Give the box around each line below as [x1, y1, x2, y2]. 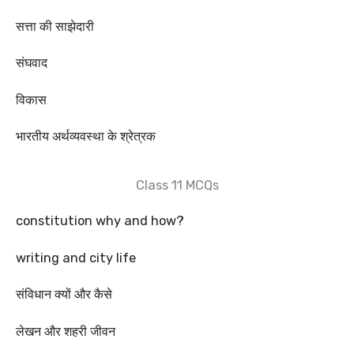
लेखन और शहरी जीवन [16, 323, 115, 339]
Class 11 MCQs [135, 178, 219, 194]
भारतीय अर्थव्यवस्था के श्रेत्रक [16, 128, 159, 144]
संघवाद [16, 55, 47, 71]
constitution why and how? [16, 213, 184, 229]
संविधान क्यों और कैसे [16, 287, 112, 303]
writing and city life [16, 250, 136, 265]
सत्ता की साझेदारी [16, 18, 94, 34]
